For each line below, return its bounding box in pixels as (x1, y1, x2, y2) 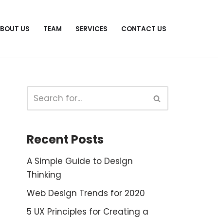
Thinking (27, 169, 61, 181)
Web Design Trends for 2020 (27, 187, 145, 200)
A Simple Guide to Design (27, 155, 133, 167)
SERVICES (75, 24, 108, 34)
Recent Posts (27, 131, 104, 148)
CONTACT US (121, 24, 166, 34)
